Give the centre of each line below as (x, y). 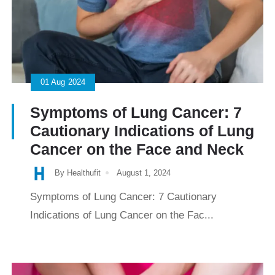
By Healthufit (78, 172)
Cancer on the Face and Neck (137, 149)
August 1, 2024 (144, 172)
